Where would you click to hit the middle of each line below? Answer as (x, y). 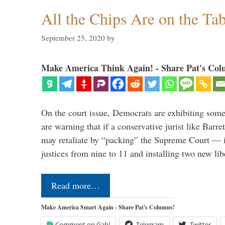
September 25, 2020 (73, 37)
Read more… (76, 185)
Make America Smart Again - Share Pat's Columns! (108, 207)
